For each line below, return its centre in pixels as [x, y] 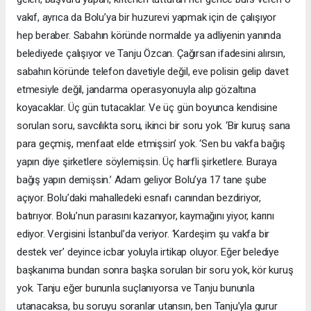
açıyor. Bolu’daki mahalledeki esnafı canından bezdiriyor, [139, 197]
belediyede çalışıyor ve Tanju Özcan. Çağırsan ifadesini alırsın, [151, 53]
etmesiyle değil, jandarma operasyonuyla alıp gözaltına [136, 89]
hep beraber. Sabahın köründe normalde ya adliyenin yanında [149, 35]
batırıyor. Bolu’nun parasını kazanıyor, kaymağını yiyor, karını [145, 216]
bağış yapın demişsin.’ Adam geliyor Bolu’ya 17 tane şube [142, 179]
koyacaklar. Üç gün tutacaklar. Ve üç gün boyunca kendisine [147, 107]
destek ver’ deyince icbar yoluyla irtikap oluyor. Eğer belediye [148, 252]
